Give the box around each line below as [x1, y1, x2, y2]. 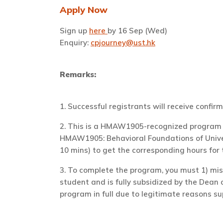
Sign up [60, 26, 89, 36]
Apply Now [60, 4, 108, 16]
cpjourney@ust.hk [91, 38, 155, 48]
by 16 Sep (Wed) [108, 26, 167, 36]
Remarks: [60, 70, 96, 80]
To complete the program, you [68, 165, 180, 175]
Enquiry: [60, 38, 91, 48]
